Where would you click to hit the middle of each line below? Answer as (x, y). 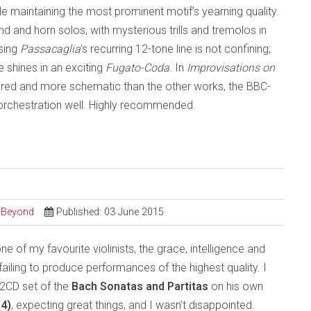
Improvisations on (231, 68)
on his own (237, 286)
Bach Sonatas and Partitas (141, 286)
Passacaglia (50, 49)
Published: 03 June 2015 (110, 212)
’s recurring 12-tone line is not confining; (176, 49)
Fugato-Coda (137, 68)
